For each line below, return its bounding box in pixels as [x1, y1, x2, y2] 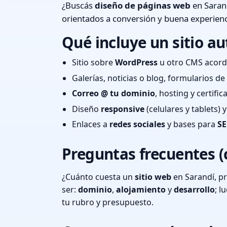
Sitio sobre [72, 56, 115, 68]
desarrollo [174, 184, 215, 196]
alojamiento [116, 184, 166, 196]
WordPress [115, 56, 158, 68]
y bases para [165, 119, 217, 130]
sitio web [135, 171, 171, 183]
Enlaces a [72, 119, 109, 130]
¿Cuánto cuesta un [62, 171, 135, 183]
